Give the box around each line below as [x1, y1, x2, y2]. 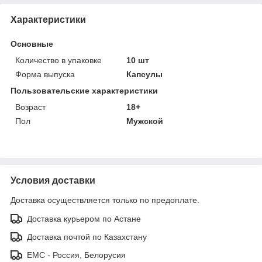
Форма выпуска [15, 69, 75, 79]
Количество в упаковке [15, 55, 102, 65]
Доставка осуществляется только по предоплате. [11, 195, 199, 205]
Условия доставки [11, 175, 95, 185]
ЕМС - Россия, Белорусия [27, 250, 126, 260]
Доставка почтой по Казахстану [27, 232, 147, 242]
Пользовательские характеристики [11, 85, 158, 95]
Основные [11, 39, 53, 49]
